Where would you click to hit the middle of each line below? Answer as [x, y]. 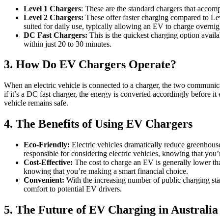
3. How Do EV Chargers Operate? [90, 65]
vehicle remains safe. [36, 103]
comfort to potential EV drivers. [73, 189]
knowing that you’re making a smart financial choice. [106, 171]
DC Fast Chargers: [55, 35]
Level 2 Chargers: [55, 17]
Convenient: [44, 180]
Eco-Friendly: [47, 145]
